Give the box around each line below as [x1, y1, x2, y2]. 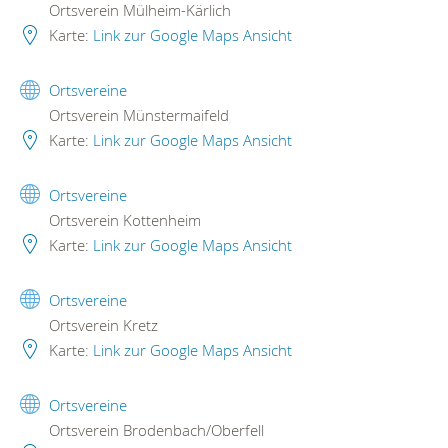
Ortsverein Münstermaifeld [45, 105, 229, 125]
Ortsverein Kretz [45, 314, 158, 335]
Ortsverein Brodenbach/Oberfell [45, 419, 264, 440]
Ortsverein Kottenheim [45, 209, 201, 230]
